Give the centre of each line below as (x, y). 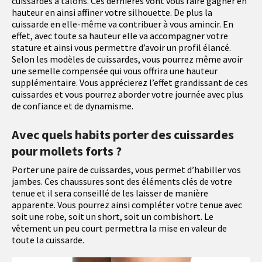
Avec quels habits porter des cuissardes (123, 135)
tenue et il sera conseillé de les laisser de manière (110, 193)
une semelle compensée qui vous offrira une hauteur (115, 71)
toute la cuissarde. (48, 240)
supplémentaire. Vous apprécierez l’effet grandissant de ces (130, 83)
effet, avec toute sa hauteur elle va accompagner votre (120, 36)
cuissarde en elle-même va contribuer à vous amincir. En (123, 24)
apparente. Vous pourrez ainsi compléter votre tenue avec (127, 205)
